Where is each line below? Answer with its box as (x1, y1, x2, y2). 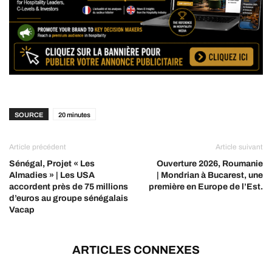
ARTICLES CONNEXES (72, 243, 200, 256)
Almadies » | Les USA (9, 170, 95, 180)
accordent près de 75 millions (9, 182, 128, 191)
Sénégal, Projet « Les (9, 158, 95, 168)
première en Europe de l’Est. (149, 182, 263, 191)
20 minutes (58, 110, 90, 118)
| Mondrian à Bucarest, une (157, 170, 263, 180)
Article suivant (216, 142, 263, 151)
